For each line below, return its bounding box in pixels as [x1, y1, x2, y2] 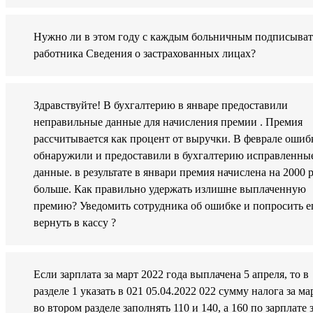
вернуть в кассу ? [34, 217, 116, 229]
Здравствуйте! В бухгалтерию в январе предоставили [34, 99, 288, 112]
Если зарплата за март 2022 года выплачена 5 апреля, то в [34, 268, 309, 281]
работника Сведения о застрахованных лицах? [34, 48, 256, 60]
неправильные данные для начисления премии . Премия [34, 116, 303, 129]
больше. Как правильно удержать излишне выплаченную [34, 183, 306, 196]
